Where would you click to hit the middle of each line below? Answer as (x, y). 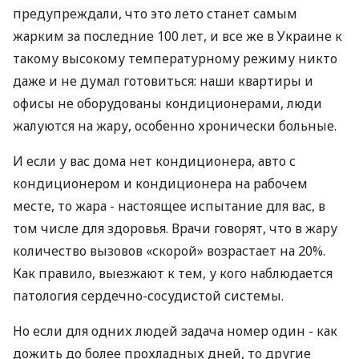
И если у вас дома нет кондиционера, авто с (154, 161)
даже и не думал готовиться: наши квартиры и (163, 81)
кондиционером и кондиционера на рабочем (160, 184)
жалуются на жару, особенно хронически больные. (175, 126)
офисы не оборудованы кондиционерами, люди (167, 103)
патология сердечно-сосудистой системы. (148, 296)
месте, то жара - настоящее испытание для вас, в (169, 206)
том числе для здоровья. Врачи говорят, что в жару (175, 228)
